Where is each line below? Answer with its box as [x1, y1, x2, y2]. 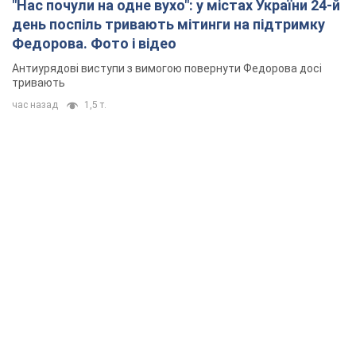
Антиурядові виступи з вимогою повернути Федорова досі [12, 62, 322, 75]
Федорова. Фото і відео [12, 35, 176, 52]
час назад [12, 99, 58, 111]
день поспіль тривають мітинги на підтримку [12, 16, 325, 33]
